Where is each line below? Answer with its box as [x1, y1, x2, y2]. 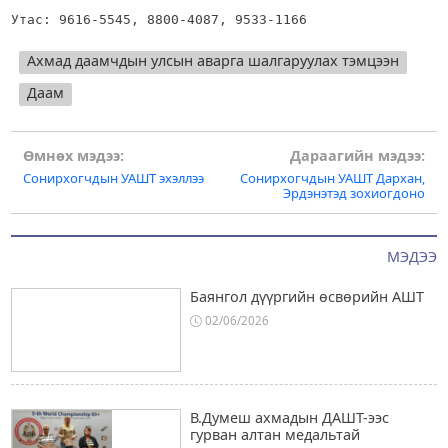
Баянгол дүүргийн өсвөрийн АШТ [189, 287, 424, 307]
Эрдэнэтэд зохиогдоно [283, 183, 426, 202]
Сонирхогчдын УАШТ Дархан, [240, 168, 426, 187]
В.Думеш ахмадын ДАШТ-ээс [189, 408, 389, 428]
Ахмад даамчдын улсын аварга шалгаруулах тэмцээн [26, 50, 399, 70]
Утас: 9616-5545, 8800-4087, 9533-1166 [10, 11, 307, 27]
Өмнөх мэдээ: [22, 145, 124, 165]
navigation [21, 170, 136, 203]
